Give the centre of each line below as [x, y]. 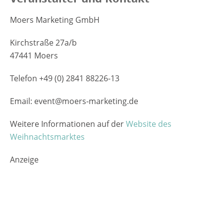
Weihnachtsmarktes [47, 137]
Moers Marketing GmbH [55, 20]
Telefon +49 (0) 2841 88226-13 [65, 79]
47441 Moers [34, 56]
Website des [149, 124]
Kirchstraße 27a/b [43, 43]
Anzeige [24, 160]
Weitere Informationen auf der [68, 124]
